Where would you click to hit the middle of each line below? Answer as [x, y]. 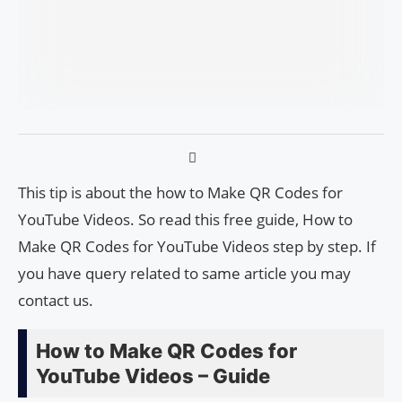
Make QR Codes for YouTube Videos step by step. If [197, 246]
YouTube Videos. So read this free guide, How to [185, 219]
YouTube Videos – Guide [153, 376]
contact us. [56, 300]
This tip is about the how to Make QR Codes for [180, 192]
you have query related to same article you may [184, 273]
